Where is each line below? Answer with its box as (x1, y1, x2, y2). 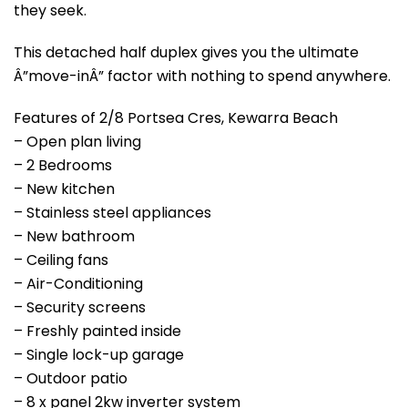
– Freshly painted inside (14, 320, 181, 342)
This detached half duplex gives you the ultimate (14, 41, 359, 63)
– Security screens (14, 296, 146, 318)
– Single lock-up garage (14, 343, 184, 365)
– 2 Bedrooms (14, 154, 112, 176)
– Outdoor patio (14, 367, 127, 389)
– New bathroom (14, 225, 135, 247)
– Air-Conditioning (14, 272, 143, 294)
